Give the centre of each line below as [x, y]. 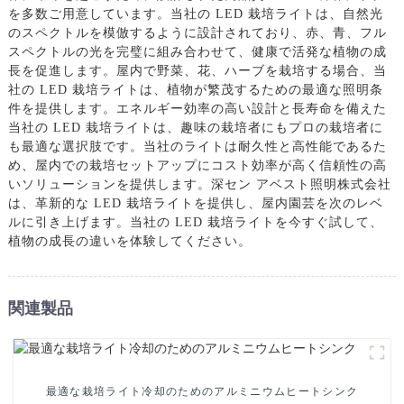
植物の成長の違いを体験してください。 [129, 241]
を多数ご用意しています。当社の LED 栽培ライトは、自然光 [195, 14]
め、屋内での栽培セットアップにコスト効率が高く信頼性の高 [197, 165]
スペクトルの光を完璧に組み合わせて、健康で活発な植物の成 [197, 51]
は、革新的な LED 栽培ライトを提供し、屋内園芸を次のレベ [195, 203]
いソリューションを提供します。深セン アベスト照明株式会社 [199, 184]
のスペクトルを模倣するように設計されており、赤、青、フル [197, 32]
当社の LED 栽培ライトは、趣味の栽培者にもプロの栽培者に [195, 127]
